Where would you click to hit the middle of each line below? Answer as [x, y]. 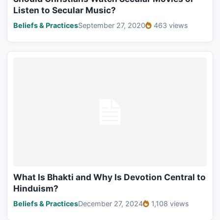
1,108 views [170, 203]
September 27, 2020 [112, 26]
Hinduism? [36, 188]
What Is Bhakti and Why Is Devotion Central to [110, 177]
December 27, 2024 [110, 203]
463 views [171, 26]
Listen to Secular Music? [65, 10]
